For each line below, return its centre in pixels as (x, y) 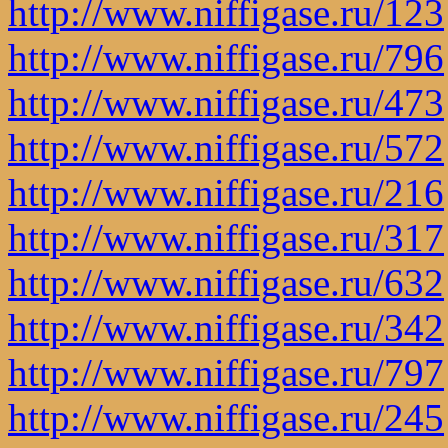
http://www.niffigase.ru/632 (226, 282)
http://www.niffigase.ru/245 (226, 417)
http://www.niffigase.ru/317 (226, 237)
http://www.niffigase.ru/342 (226, 327)
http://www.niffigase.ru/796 (226, 57)
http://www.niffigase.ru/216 (226, 192)
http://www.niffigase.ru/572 (226, 147)
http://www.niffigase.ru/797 (226, 372)
